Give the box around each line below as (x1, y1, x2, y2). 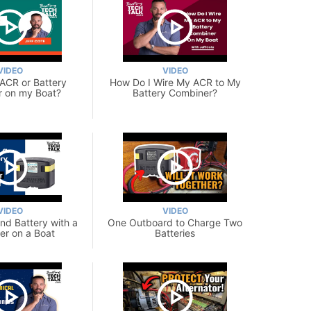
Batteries (155, 226, 195, 239)
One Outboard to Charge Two (108, 216, 242, 228)
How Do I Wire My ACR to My (109, 76, 241, 88)
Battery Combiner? (133, 86, 217, 99)
